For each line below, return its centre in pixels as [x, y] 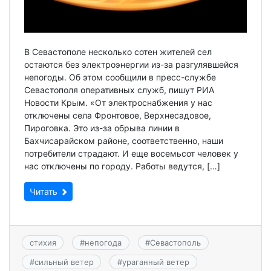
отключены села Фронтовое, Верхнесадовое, [118, 115]
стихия [43, 242]
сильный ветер [64, 262]
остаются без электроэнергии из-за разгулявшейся [131, 64]
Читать [45, 191]
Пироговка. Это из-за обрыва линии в [102, 128]
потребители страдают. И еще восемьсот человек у [131, 153]
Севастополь [176, 242]
